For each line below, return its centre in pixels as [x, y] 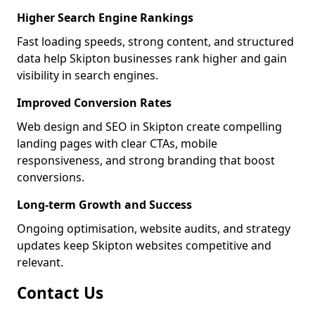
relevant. [40, 262]
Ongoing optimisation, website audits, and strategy [154, 229]
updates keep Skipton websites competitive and [144, 245]
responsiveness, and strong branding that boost [146, 160]
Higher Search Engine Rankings [105, 18]
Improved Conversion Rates [94, 103]
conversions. [51, 177]
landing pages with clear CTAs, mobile [117, 143]
